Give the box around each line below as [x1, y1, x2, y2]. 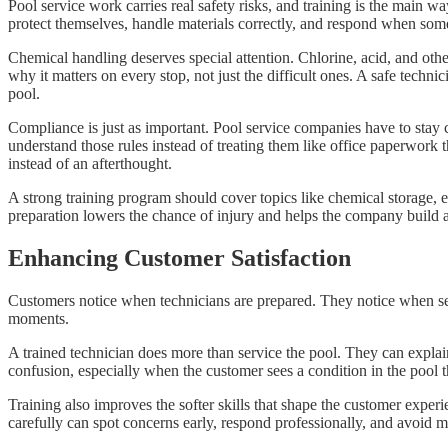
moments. [8, 310, 69, 328]
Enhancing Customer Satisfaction [8, 245, 351, 272]
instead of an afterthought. [8, 155, 172, 173]
